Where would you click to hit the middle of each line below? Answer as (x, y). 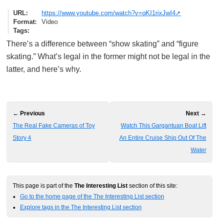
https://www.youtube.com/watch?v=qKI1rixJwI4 (109, 13)
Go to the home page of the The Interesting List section (92, 196)
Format (24, 22)
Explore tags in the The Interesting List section (81, 207)
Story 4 (22, 138)
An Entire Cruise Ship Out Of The (163, 138)
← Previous (29, 113)
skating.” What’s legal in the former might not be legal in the (108, 56)
